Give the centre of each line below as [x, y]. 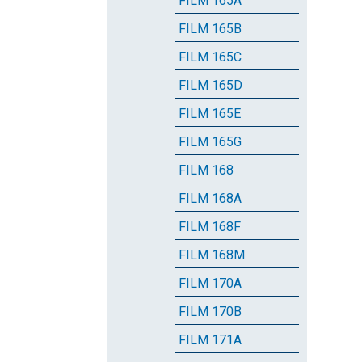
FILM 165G [210, 142]
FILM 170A [210, 283]
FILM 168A [210, 198]
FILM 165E [210, 114]
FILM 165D [210, 85]
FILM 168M [212, 255]
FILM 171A [210, 340]
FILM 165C [210, 57]
